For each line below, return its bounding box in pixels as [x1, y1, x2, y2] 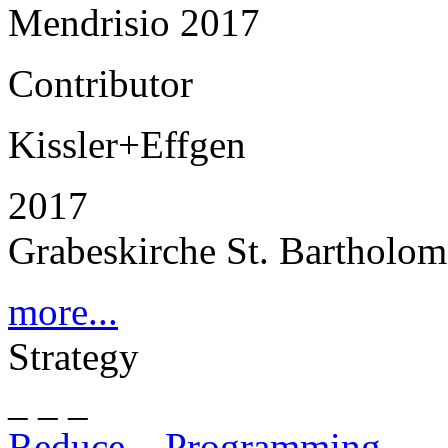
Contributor [8, 62, 193, 105]
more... [8, 290, 118, 333]
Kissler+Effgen [8, 123, 246, 166]
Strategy [8, 335, 139, 378]
